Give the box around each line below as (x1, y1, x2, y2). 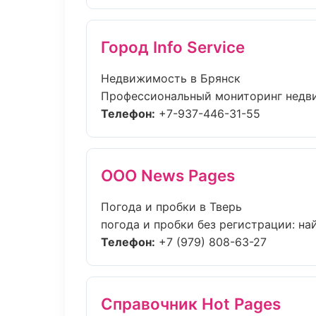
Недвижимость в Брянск (101, 71, 241, 85)
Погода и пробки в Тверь (101, 200, 242, 214)
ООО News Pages (101, 166, 235, 185)
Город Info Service (101, 37, 245, 56)
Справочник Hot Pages (101, 294, 281, 313)
